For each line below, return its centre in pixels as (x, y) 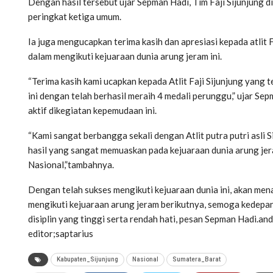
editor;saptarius (61, 233)
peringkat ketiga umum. (75, 16)
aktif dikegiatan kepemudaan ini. (92, 110)
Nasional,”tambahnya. (71, 164)
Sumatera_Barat (197, 259)
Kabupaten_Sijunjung (87, 259)
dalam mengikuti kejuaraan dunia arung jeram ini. (125, 56)
